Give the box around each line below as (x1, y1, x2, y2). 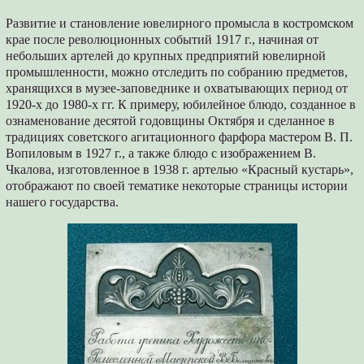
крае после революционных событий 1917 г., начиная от (6, 32, 319, 47)
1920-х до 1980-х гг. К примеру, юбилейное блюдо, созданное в (6, 97, 357, 112)
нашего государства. (6, 195, 119, 210)
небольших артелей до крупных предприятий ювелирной (6, 49, 327, 63)
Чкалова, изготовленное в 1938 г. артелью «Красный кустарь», (6, 162, 354, 177)
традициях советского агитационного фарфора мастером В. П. (6, 130, 353, 145)
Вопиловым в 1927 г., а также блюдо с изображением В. (6, 146, 317, 161)
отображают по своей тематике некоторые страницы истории (6, 179, 349, 193)
